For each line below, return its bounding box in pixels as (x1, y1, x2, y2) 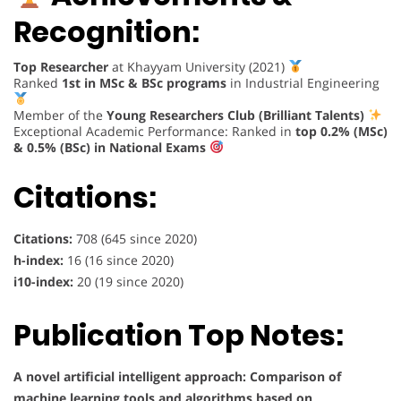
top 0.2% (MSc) (295, 122, 388, 140)
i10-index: (13, 273, 73, 291)
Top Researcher (13, 57, 108, 75)
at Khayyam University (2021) (108, 57, 288, 75)
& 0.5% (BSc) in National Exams (13, 138, 206, 156)
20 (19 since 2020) (73, 273, 183, 291)
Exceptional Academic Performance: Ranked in (13, 122, 295, 140)
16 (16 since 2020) (64, 252, 174, 269)
